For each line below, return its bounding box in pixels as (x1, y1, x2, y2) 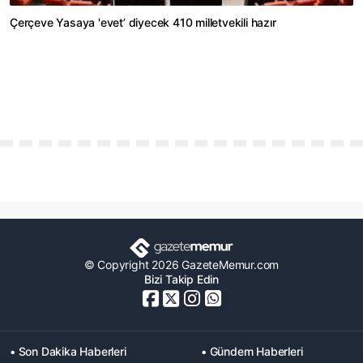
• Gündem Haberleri (201, 344, 303, 359)
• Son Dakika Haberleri (10, 344, 126, 359)
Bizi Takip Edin (144, 272, 219, 287)
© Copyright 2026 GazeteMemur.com (83, 258, 280, 272)
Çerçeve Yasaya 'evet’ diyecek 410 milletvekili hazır (10, 15, 276, 30)
